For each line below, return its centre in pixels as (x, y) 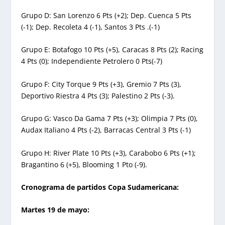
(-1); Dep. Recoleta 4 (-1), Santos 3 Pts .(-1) (91, 27)
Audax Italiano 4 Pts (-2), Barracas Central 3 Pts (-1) (106, 130)
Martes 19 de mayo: (55, 210)
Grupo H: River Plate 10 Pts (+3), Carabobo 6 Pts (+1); (109, 153)
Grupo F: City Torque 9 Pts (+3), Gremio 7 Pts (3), (101, 84)
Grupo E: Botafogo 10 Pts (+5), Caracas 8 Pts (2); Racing (113, 50)
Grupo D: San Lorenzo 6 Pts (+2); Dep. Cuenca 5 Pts (106, 15)
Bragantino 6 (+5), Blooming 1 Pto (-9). (84, 164)
